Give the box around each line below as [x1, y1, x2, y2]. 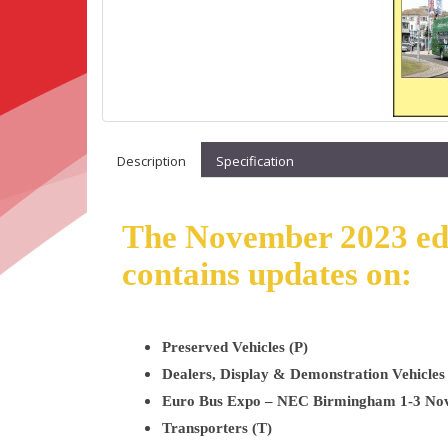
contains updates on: [122, 256, 412, 292]
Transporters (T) [162, 420, 272, 436]
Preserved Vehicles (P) [162, 339, 308, 355]
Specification [216, 152, 294, 170]
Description [117, 152, 186, 170]
